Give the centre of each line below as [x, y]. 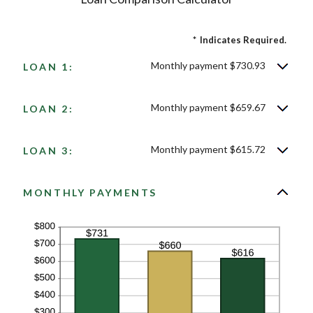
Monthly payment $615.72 [208, 149]
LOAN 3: [49, 151]
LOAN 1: [49, 67]
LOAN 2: [49, 109]
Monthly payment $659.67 [208, 107]
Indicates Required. [243, 40]
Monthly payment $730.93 [208, 65]
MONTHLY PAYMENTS [90, 192]
